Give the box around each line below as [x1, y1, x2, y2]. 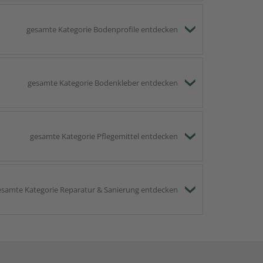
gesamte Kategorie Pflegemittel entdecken [30, 131, 178, 142]
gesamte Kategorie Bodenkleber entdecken [28, 77, 178, 89]
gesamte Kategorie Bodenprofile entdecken [26, 24, 178, 35]
